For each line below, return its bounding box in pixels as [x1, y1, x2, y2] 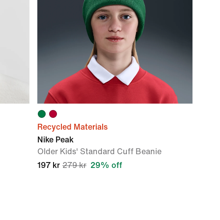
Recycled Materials [37, 123, 108, 131]
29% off [90, 161, 122, 169]
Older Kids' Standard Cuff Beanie [37, 147, 162, 156]
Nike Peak [37, 136, 74, 144]
